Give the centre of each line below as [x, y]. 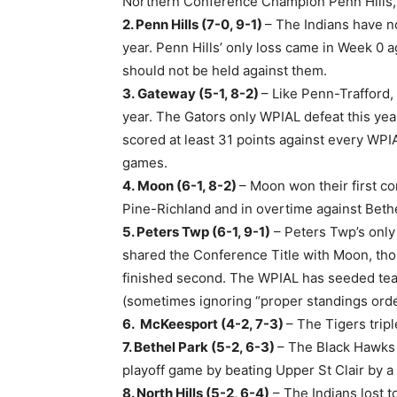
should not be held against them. [225, 70]
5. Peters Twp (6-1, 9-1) [196, 232]
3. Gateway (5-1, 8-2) [192, 93]
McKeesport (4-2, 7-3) [213, 324]
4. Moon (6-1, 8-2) [181, 186]
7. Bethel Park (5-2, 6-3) [200, 347]
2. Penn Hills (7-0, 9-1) [194, 24]
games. [147, 163]
